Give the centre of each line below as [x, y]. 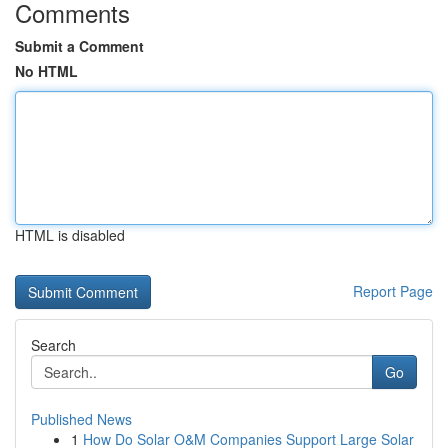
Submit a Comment [79, 46]
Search [53, 345]
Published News [81, 419]
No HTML [46, 71]
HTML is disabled [70, 235]
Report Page [393, 291]
